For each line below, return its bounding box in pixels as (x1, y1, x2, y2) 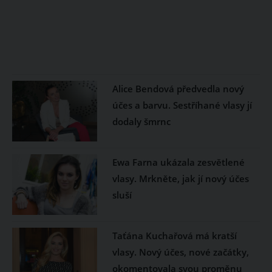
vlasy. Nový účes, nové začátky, (112, 246, 249, 258)
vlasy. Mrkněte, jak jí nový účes (112, 172, 249, 185)
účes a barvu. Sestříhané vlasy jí (112, 99, 252, 111)
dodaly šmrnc (112, 115, 171, 127)
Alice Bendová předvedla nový (112, 83, 244, 95)
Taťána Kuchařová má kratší (112, 229, 237, 242)
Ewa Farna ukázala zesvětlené (112, 156, 245, 168)
